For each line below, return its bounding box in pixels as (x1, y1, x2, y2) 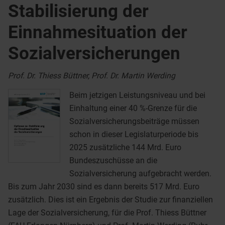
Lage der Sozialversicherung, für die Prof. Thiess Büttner (8, 208, 206, 218)
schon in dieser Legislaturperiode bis (69, 130, 198, 140)
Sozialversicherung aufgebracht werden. (69, 169, 211, 179)
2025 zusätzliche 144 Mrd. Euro (69, 143, 181, 153)
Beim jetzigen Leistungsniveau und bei (69, 90, 205, 100)
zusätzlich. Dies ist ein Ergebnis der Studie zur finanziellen (8, 195, 213, 205)
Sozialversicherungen (8, 43, 180, 64)
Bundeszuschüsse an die (69, 156, 157, 166)
